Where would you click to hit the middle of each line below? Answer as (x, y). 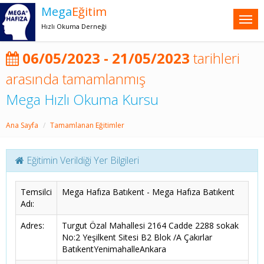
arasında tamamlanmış (76, 79)
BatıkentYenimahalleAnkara (114, 249)
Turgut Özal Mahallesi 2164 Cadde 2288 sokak (150, 225)
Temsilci (36, 192)
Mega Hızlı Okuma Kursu (82, 99)
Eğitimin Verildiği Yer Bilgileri (82, 160)
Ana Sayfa (22, 125)
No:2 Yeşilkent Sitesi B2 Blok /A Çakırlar (137, 237)
